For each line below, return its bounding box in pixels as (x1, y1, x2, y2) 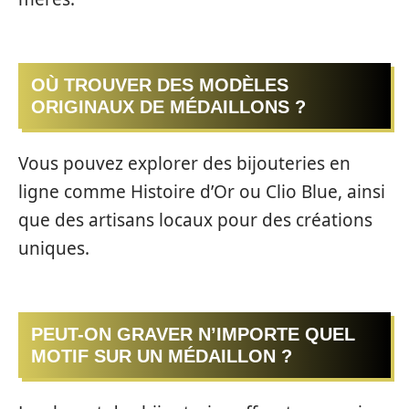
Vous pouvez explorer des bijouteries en (18, 151, 351, 175)
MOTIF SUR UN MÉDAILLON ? (31, 346, 292, 367)
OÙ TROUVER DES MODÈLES (31, 75, 288, 96)
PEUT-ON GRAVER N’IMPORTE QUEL (31, 324, 355, 345)
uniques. (18, 236, 89, 260)
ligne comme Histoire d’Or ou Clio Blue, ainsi (18, 179, 385, 204)
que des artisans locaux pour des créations (18, 207, 372, 232)
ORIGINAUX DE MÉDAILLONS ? (31, 97, 306, 118)
